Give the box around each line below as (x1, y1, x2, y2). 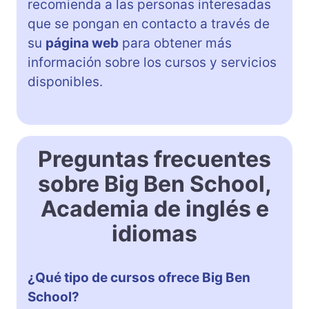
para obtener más (119, 34, 232, 51)
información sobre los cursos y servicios (28, 54, 277, 70)
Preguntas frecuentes (38, 145, 271, 172)
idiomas (112, 219, 197, 247)
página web (46, 34, 119, 51)
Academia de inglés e (40, 195, 269, 222)
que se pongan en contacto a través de (28, 15, 270, 32)
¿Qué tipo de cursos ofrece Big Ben (28, 269, 250, 286)
